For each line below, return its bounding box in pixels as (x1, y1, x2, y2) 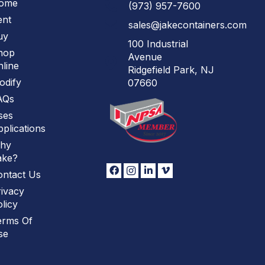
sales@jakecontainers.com (128, 18, 247, 31)
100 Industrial (127, 37, 188, 50)
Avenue (127, 50, 162, 63)
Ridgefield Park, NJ (127, 63, 214, 76)
